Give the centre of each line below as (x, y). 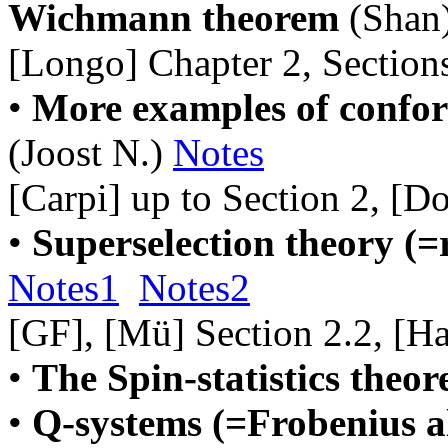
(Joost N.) (90, 152)
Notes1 (63, 287)
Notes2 (194, 287)
